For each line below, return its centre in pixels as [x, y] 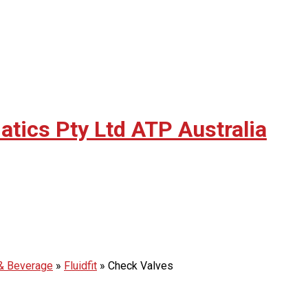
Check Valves [141, 265]
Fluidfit [80, 265]
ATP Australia [199, 130]
